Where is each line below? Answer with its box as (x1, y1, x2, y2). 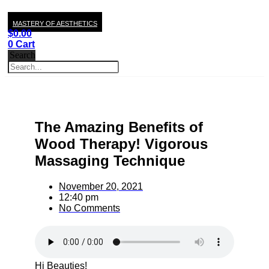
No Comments (59, 202, 120, 213)
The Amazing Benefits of (35, 118, 203, 135)
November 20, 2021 (59, 181, 143, 192)
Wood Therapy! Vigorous (35, 135, 208, 152)
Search (10, 50, 36, 60)
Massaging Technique (35, 152, 185, 169)
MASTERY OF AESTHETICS (13, 20, 97, 27)
